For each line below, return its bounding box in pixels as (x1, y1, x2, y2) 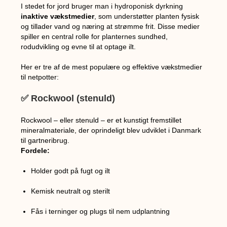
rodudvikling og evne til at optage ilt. (21, 42, 136, 51)
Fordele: (21, 146, 50, 155)
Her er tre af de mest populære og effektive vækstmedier (21, 62, 203, 71)
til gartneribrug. (21, 136, 70, 144)
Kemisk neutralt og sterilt (31, 186, 110, 195)
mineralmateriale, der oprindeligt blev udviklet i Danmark (21, 126, 202, 134)
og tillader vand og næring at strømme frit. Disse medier (21, 22, 200, 30)
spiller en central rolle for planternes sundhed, (21, 32, 168, 41)
